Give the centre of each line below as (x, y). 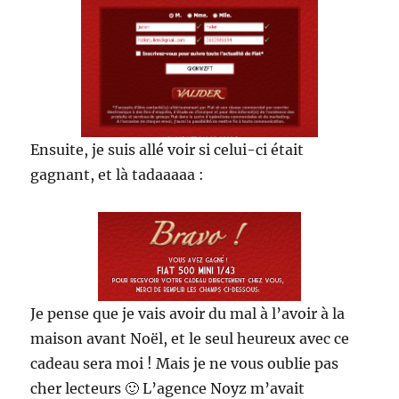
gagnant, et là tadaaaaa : (118, 174)
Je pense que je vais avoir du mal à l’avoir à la (188, 313)
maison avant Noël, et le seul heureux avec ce (190, 338)
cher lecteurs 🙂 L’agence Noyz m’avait (168, 388)
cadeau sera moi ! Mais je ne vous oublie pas (185, 363)
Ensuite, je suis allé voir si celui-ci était (167, 149)
